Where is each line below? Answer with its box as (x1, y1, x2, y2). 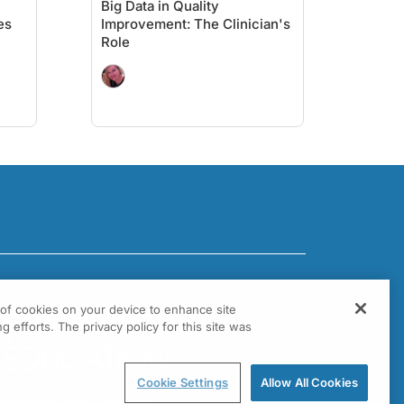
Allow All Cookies (260, 375, 358, 390)
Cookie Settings (136, 375, 228, 390)
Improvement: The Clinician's (101, 15, 290, 32)
